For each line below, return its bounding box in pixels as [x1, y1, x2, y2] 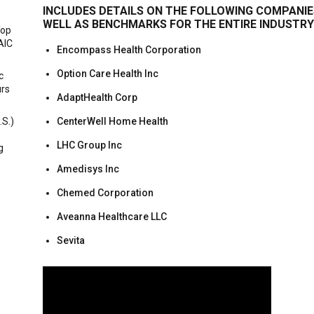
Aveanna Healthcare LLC [57, 211, 168, 222]
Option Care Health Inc [57, 68, 159, 79]
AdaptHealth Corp [57, 92, 138, 103]
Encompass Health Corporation [57, 44, 202, 55]
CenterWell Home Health [57, 116, 169, 127]
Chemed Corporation [57, 187, 154, 198]
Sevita [57, 235, 86, 246]
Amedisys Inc [57, 163, 120, 175]
